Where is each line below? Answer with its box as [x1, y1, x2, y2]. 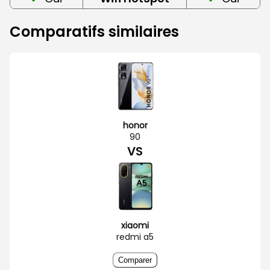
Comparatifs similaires [10, 21, 179, 42]
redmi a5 [116, 230, 154, 243]
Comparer [118, 255, 152, 265]
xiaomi [121, 219, 149, 231]
